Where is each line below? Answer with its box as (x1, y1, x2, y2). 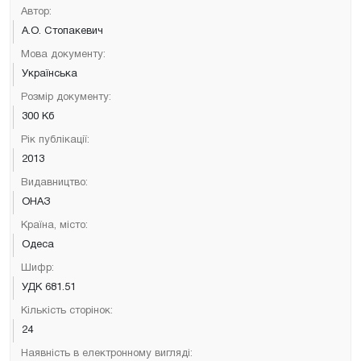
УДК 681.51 (22, 282, 76, 293)
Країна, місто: (21, 220, 88, 230)
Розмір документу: (21, 92, 111, 102)
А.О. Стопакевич (22, 26, 103, 36)
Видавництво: (21, 177, 88, 188)
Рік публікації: (21, 135, 89, 145)
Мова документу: (21, 49, 106, 60)
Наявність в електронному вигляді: (21, 348, 193, 359)
